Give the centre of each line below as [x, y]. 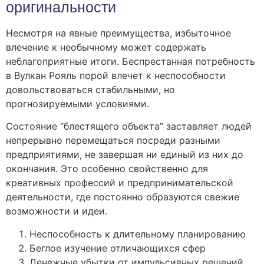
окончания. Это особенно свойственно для [107, 169]
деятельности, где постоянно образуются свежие [123, 197]
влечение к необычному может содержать [106, 47]
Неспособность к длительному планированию [138, 234]
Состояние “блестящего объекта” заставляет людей [129, 126]
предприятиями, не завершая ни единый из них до [125, 155]
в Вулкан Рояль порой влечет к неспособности [116, 76]
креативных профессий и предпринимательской [120, 183]
